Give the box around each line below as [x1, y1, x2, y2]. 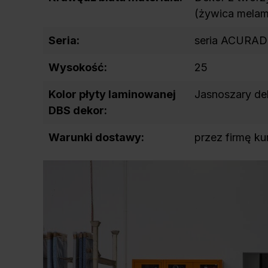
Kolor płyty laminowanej [48, 87, 176, 100]
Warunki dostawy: [48, 130, 144, 144]
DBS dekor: [48, 103, 107, 117]
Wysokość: [48, 60, 107, 74]
